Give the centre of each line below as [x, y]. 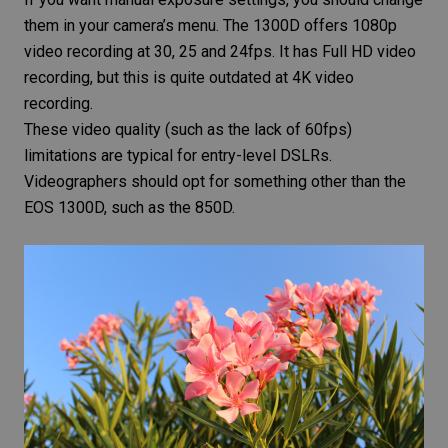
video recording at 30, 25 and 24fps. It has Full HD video [220, 52]
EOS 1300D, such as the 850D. [129, 208]
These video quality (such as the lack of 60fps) [188, 130]
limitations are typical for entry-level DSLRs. [178, 156]
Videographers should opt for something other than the [215, 182]
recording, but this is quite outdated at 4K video [189, 78]
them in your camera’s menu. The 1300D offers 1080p [210, 26]
